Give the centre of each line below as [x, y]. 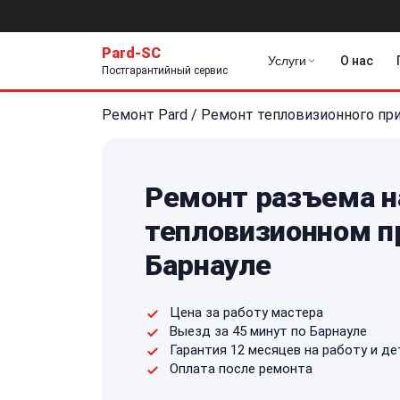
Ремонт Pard [145, 114]
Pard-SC [131, 53]
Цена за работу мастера [246, 312]
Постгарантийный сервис [165, 70]
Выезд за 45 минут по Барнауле [268, 331]
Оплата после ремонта [241, 368]
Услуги [287, 61]
